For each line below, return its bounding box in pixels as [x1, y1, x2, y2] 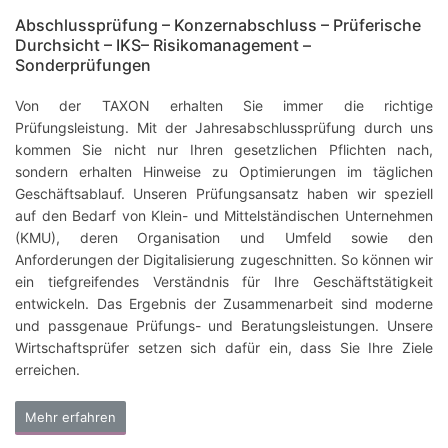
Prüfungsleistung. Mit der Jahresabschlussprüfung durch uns [15, 119, 433, 137]
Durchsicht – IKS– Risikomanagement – [15, 35, 311, 56]
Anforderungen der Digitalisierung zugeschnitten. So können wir [15, 251, 433, 269]
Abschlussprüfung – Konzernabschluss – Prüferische [15, 15, 421, 36]
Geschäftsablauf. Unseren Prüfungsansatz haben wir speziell [15, 185, 433, 203]
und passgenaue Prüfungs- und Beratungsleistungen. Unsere [15, 317, 433, 335]
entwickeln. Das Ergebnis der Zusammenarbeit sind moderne [15, 295, 433, 313]
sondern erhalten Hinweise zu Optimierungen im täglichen [15, 163, 433, 181]
